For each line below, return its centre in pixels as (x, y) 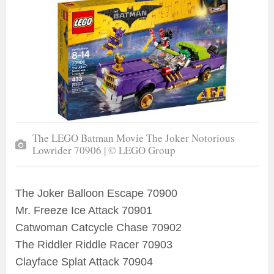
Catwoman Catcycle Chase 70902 (98, 228)
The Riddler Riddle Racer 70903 (94, 245)
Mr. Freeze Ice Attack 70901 (84, 211)
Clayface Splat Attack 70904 (84, 262)
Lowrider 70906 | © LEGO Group (104, 150)
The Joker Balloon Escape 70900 (96, 194)
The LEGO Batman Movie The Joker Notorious (134, 138)
